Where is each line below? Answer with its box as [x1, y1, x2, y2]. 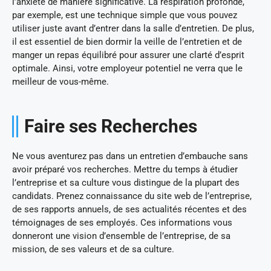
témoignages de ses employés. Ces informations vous [12, 217, 232, 228]
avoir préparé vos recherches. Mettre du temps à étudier [12, 163, 238, 175]
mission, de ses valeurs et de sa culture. [12, 243, 174, 255]
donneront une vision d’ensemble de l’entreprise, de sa [12, 230, 230, 241]
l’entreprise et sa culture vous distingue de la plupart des [12, 177, 240, 188]
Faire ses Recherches [24, 115, 197, 137]
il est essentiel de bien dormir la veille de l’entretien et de [12, 36, 242, 47]
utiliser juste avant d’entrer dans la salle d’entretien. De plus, [12, 22, 254, 34]
